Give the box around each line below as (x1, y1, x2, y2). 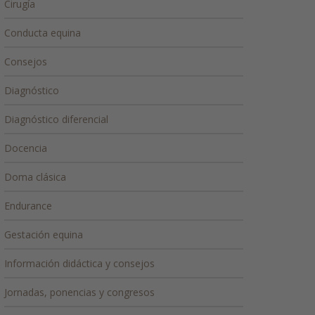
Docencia (4, 141, 47, 155)
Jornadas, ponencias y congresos (4, 285, 155, 299)
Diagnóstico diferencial (4, 112, 108, 126)
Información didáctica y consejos (4, 257, 155, 270)
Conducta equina (4, 26, 81, 39)
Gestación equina (4, 228, 83, 241)
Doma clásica (4, 170, 66, 184)
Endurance (4, 199, 52, 212)
